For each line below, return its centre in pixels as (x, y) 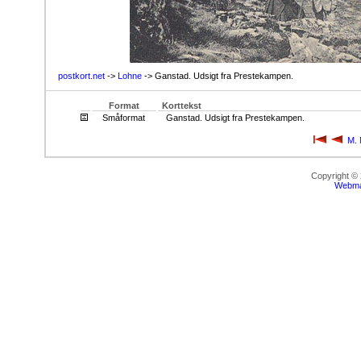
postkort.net (81, 76)
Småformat (124, 118)
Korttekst (181, 106)
